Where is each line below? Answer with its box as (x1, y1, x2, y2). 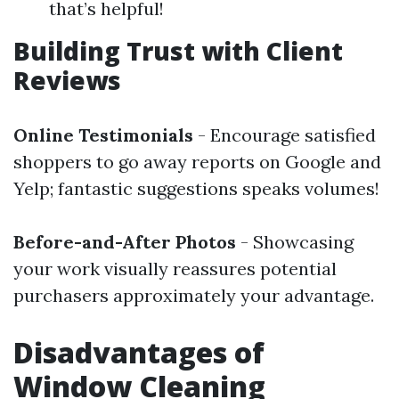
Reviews (13, 63, 121, 97)
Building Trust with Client (13, 34, 343, 68)
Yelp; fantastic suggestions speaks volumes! (13, 177, 379, 199)
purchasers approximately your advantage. (13, 284, 374, 306)
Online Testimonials (13, 124, 193, 146)
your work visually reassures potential (13, 257, 337, 280)
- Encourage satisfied (193, 124, 376, 146)
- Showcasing (236, 231, 354, 253)
